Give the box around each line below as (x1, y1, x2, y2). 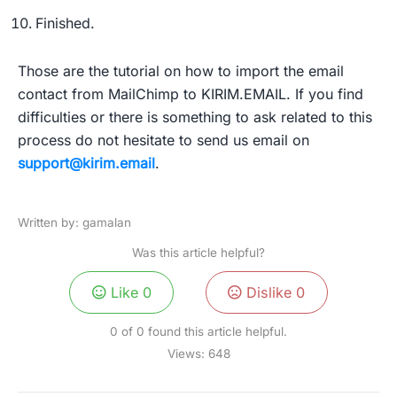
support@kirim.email (18, 154, 155, 173)
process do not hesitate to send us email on (18, 131, 309, 150)
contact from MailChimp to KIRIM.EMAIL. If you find (18, 85, 363, 104)
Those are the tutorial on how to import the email (18, 62, 344, 81)
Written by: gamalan (18, 214, 131, 230)
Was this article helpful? (132, 245, 265, 260)
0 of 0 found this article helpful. (110, 324, 287, 339)
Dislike (242, 284, 297, 302)
